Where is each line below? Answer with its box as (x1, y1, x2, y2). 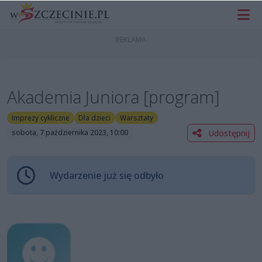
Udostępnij (206, 127, 250, 139)
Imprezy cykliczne (11, 112, 70, 123)
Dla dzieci (78, 112, 111, 123)
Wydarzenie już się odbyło (50, 168, 164, 182)
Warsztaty (119, 112, 153, 123)
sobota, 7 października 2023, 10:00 (11, 127, 128, 138)
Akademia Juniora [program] (7, 85, 220, 109)
